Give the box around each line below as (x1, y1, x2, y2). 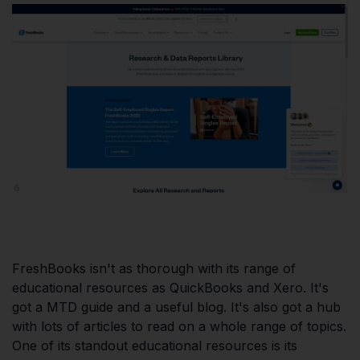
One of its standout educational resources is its (12, 337, 297, 354)
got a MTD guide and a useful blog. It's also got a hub (12, 298, 341, 315)
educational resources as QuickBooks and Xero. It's (12, 279, 329, 296)
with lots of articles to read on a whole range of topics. (12, 317, 346, 334)
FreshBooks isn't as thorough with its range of (12, 260, 296, 276)
